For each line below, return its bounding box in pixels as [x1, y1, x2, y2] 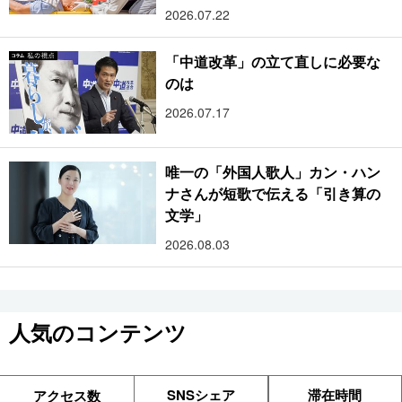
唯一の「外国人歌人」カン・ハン [165, 162, 381, 183]
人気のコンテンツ [9, 317, 187, 348]
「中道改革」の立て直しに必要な [165, 50, 381, 72]
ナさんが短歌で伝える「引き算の [165, 183, 381, 205]
